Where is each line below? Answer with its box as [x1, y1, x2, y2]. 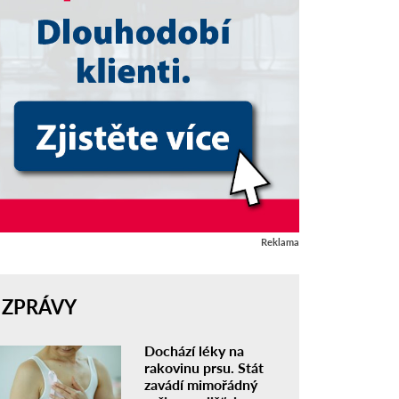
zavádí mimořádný [144, 376, 258, 394]
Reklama [260, 236, 299, 248]
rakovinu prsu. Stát [144, 359, 265, 377]
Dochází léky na [144, 342, 245, 360]
